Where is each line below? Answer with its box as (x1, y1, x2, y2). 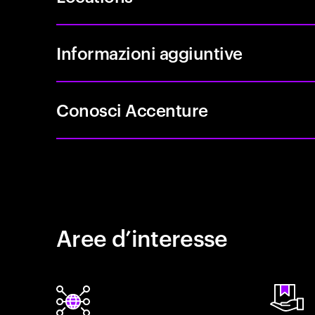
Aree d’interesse (56, 221, 228, 252)
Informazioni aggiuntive (56, 41, 243, 64)
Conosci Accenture (56, 98, 208, 121)
